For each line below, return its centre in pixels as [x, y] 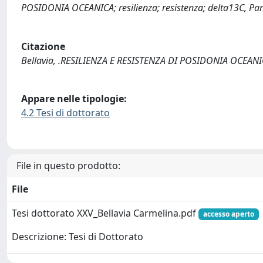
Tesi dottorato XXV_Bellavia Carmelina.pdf [105, 213]
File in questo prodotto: [68, 165]
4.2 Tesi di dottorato [65, 113]
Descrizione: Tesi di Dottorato [77, 236]
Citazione [43, 46]
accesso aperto [228, 214]
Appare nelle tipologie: [74, 99]
